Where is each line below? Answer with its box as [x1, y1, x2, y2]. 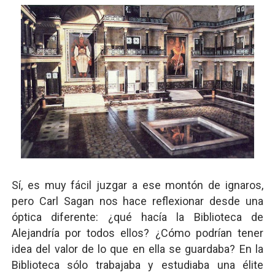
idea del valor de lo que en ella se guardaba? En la [11, 242, 264, 255]
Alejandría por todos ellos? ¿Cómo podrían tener [11, 227, 264, 239]
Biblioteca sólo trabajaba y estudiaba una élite [11, 258, 264, 271]
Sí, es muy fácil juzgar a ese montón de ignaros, [11, 179, 264, 192]
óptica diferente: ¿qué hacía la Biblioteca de [11, 211, 264, 223]
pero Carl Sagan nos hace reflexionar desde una [11, 195, 264, 207]
